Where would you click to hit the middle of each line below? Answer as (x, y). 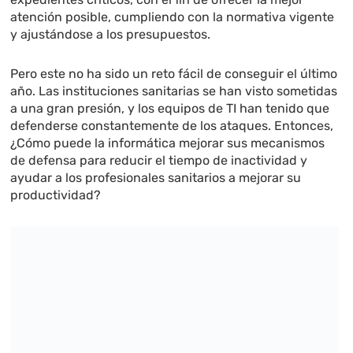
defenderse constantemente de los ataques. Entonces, (172, 125)
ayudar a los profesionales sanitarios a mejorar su (156, 177)
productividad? (56, 195)
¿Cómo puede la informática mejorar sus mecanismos (168, 143)
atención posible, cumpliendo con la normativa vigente (173, 17)
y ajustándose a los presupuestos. (111, 34)
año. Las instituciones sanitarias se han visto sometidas (174, 91)
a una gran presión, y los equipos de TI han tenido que (170, 108)
